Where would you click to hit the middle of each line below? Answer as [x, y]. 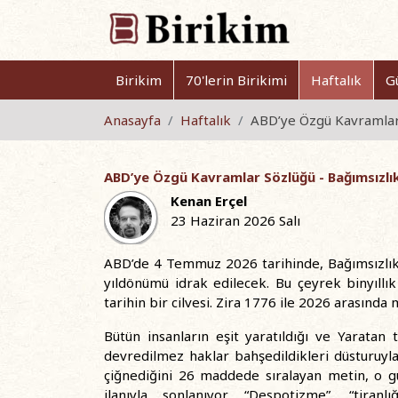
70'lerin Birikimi [236, 80]
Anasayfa [132, 120]
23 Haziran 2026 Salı [235, 220]
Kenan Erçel [209, 201]
